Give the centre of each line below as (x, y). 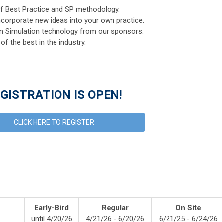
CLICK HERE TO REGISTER (54, 122)
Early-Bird (52, 208)
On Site (188, 208)
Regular (115, 208)
